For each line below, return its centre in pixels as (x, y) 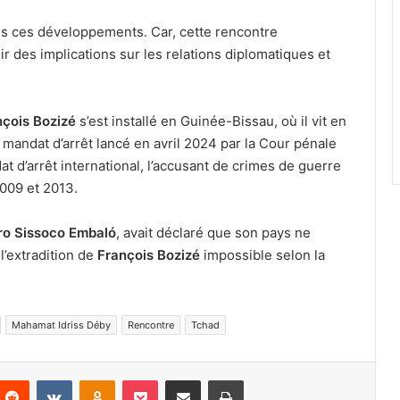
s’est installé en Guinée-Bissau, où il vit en (211, 121)
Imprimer (267, 380)
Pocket (176, 380)
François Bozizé (149, 255)
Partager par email (214, 380)
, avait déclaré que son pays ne (213, 233)
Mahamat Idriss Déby (61, 325)
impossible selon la (262, 255)
